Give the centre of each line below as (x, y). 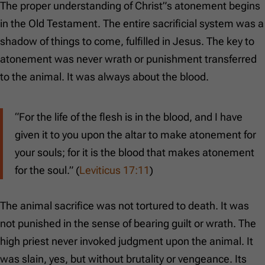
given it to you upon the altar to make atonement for (135, 135)
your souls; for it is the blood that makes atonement (135, 153)
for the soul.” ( (47, 170)
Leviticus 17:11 (114, 170)
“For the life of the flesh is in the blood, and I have (129, 117)
